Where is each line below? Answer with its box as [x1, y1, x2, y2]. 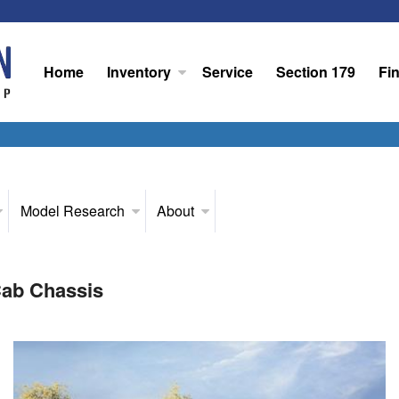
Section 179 [275, 61, 355, 82]
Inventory [106, 61, 171, 82]
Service [202, 61, 254, 82]
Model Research [20, 200, 125, 221]
